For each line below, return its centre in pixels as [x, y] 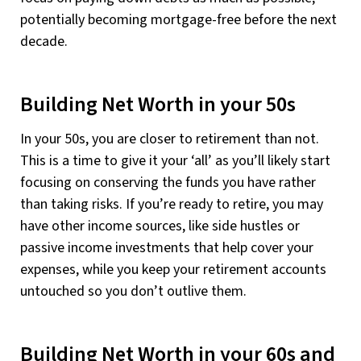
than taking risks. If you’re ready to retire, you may [172, 204]
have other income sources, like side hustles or [160, 226]
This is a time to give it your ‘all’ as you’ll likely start [175, 160]
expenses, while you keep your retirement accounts [173, 269]
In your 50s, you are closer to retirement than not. [170, 139]
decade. [44, 42]
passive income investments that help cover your [167, 247]
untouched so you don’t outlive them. [133, 291]
